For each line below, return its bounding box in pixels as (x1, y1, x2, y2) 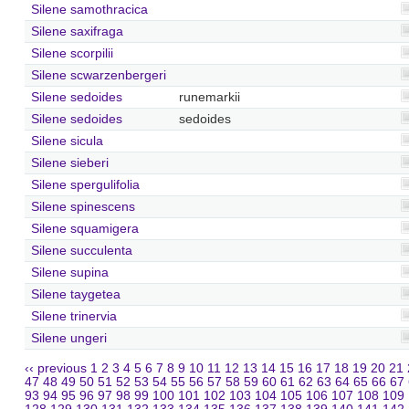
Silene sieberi (30, 155, 109, 170)
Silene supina (30, 265, 109, 279)
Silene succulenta (30, 243, 132, 257)
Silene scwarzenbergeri (30, 68, 166, 82)
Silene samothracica (30, 2, 148, 16)
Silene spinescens (30, 199, 135, 214)
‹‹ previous (25, 362, 88, 376)
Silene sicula (30, 133, 103, 148)
